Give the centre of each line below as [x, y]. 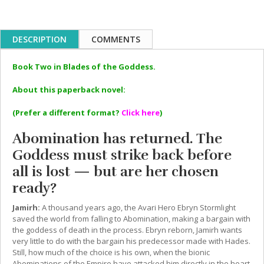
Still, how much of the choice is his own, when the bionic [111, 252]
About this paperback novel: [69, 89]
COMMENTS [116, 39]
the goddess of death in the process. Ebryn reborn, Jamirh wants [127, 230]
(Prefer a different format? [66, 112]
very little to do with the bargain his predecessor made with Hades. [131, 241]
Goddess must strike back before [122, 155]
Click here [141, 112]
